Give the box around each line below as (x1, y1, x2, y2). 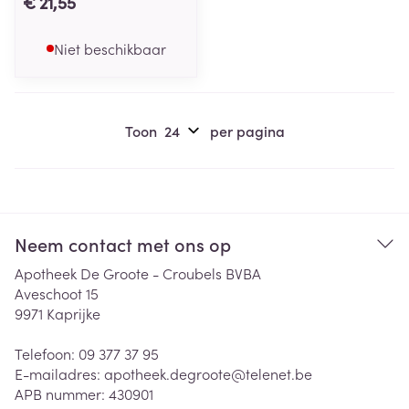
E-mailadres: (15, 363, 104, 383)
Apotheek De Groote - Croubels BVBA (15, 263, 261, 283)
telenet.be (246, 363, 312, 383)
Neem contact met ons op (15, 231, 231, 257)
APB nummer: (15, 383, 109, 404)
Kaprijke (47, 303, 100, 323)
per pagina (209, 121, 285, 141)
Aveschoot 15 (15, 283, 99, 303)
